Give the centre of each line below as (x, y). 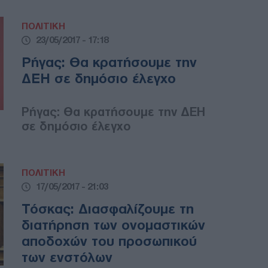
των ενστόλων (67, 258)
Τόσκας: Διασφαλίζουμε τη (108, 209)
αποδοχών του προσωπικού (109, 241)
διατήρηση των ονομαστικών (113, 225)
